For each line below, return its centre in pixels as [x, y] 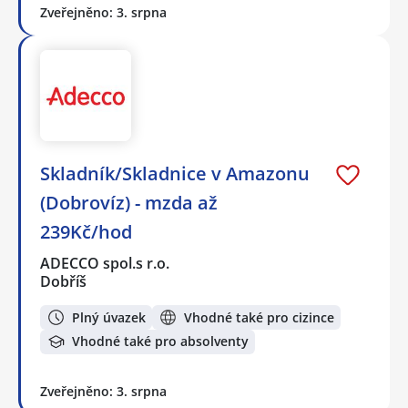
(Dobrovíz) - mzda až [129, 203]
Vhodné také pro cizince [259, 317]
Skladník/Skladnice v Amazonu [175, 174]
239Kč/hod [86, 232]
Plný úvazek [109, 317]
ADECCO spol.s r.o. [106, 264]
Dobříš [63, 282]
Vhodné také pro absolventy [160, 342]
